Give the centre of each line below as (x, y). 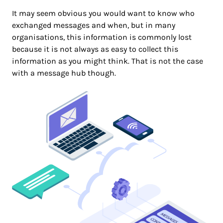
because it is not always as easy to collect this (95, 49)
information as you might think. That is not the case (108, 61)
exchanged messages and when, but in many (94, 25)
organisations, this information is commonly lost (102, 37)
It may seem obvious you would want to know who (103, 13)
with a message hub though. (64, 73)
